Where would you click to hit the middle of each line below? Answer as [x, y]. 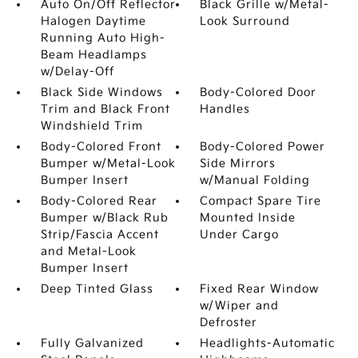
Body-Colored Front [101, 146]
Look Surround [245, 21]
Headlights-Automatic [268, 343]
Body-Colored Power [263, 146]
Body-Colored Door [259, 92]
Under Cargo [240, 234]
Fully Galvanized [92, 343]
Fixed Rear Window [260, 288]
